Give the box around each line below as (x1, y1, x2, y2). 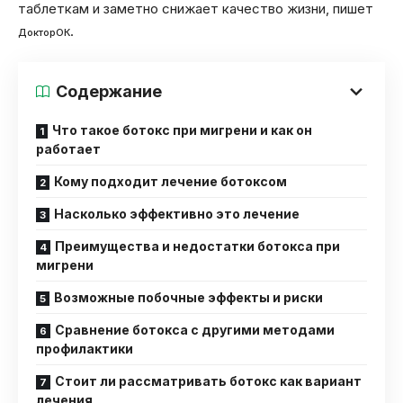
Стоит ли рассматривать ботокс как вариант (55, 373, 362, 390)
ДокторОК (18, 25, 70, 39)
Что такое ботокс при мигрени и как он (52, 122, 312, 139)
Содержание (56, 82, 162, 102)
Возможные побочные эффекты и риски (54, 290, 323, 306)
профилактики (36, 341, 133, 357)
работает (36, 141, 101, 157)
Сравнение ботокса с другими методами (55, 322, 335, 338)
